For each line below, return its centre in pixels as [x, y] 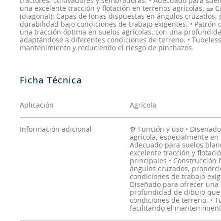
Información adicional [56, 130]
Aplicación [37, 106]
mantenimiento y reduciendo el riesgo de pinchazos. [107, 48]
